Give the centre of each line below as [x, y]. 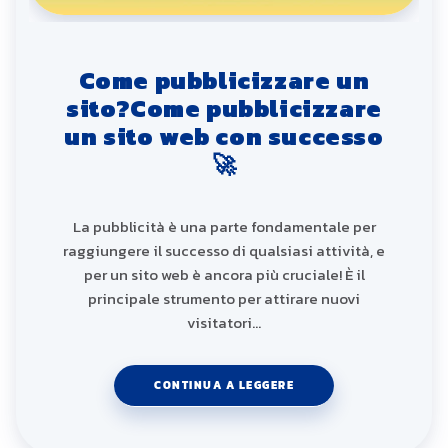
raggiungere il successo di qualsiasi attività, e [224, 251]
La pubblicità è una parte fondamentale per [224, 227]
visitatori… [224, 323]
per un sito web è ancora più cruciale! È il [224, 275]
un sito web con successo [224, 136]
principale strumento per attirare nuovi [224, 299]
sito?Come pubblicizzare [224, 108]
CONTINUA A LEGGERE [224, 385]
